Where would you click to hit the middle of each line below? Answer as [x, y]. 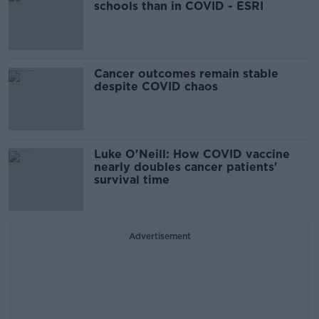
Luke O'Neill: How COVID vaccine [192, 155]
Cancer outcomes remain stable [186, 74]
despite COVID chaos [156, 87]
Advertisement [159, 236]
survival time [132, 180]
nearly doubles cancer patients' [186, 167]
